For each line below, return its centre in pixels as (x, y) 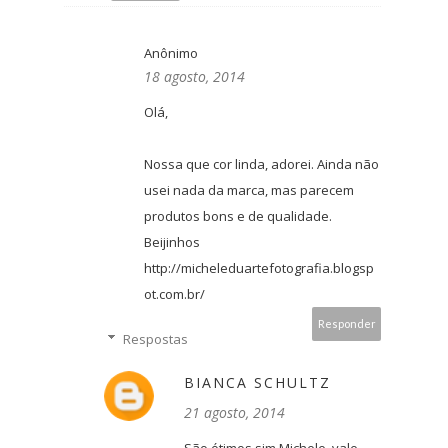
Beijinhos (172, 242)
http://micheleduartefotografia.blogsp (259, 268)
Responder (346, 324)
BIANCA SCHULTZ (257, 383)
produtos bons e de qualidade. (238, 216)
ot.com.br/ (174, 294)
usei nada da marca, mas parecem (249, 190)
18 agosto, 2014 (194, 77)
